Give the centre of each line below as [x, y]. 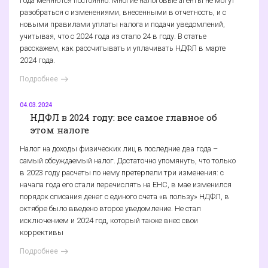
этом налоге [60, 130]
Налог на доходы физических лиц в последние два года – [119, 149]
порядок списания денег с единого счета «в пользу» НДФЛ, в [124, 197]
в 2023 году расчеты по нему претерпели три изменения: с [122, 173]
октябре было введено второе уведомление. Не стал [110, 209]
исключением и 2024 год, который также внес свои [109, 221]
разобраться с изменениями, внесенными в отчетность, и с [123, 13]
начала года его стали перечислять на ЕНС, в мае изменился [126, 185]
